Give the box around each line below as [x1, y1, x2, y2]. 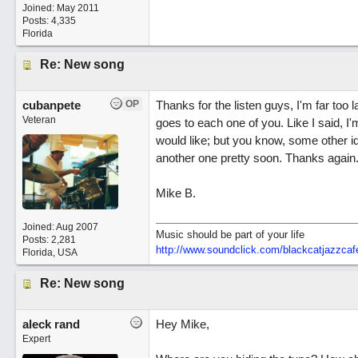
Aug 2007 [55, 221, 98, 233]
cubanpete [22, 98, 81, 112]
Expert [22, 333, 50, 344]
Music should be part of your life [155, 229, 304, 241]
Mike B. [155, 186, 196, 200]
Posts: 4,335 [22, 14, 76, 26]
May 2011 [56, 2, 99, 14]
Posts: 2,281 [22, 234, 76, 245]
